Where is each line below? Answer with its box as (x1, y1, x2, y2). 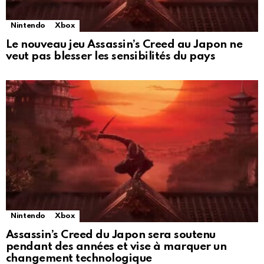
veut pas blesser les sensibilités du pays (6, 51, 216, 62)
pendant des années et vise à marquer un (6, 241, 227, 253)
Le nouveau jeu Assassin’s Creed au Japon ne (6, 39, 243, 51)
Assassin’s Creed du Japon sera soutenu (6, 229, 216, 241)
